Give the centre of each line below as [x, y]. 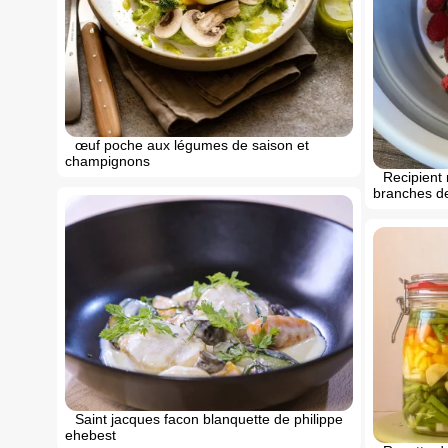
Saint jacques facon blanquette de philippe [209, 419]
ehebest [90, 435]
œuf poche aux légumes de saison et [192, 145]
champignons [107, 161]
